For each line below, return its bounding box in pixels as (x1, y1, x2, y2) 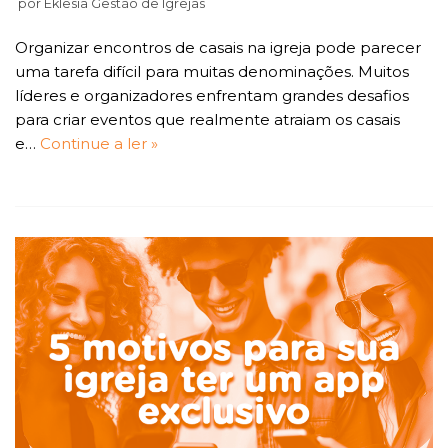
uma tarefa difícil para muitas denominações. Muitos (15, 62, 409, 82)
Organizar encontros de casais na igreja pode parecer (15, 38, 421, 58)
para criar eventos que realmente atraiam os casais (15, 110, 400, 130)
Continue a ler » (40, 134, 158, 154)
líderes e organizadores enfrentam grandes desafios (15, 86, 409, 106)
